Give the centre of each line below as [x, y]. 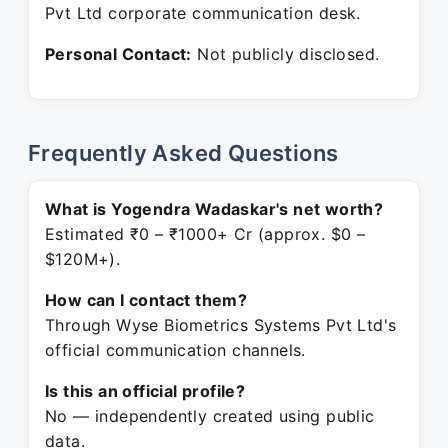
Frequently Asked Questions [183, 153]
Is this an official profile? [145, 391]
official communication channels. [175, 350]
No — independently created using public [210, 416]
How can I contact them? [146, 300]
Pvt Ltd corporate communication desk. [203, 13]
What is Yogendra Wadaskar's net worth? [214, 209]
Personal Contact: [118, 54]
